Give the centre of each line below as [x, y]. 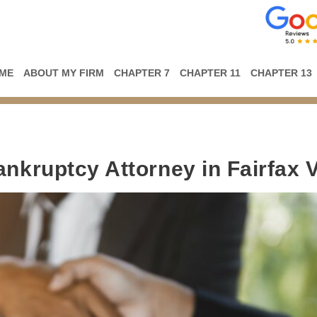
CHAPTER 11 [210, 73]
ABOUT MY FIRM [64, 73]
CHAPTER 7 [142, 73]
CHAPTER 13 [281, 73]
